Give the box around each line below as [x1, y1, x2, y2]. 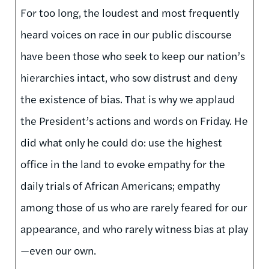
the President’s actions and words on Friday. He [20, 112, 248, 128]
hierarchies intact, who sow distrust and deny [20, 69, 237, 85]
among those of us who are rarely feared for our [20, 199, 247, 214]
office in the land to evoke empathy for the [20, 156, 225, 171]
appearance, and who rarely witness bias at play [20, 220, 248, 236]
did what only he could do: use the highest [20, 134, 222, 150]
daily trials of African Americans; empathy [20, 177, 220, 193]
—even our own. [20, 242, 96, 258]
